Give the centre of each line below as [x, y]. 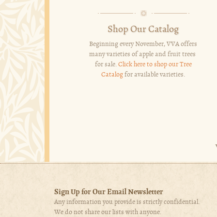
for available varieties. [154, 75]
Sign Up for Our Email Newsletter [109, 192]
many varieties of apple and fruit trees [143, 54]
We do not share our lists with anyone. [108, 212]
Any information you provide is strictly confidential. [127, 202]
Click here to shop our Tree [155, 64]
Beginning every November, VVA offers [143, 44]
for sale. [106, 64]
